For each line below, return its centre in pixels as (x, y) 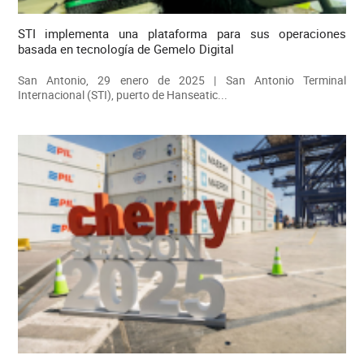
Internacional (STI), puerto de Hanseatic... (122, 95)
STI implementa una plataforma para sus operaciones (182, 34)
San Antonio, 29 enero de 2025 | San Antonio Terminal (182, 80)
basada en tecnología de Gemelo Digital (126, 49)
